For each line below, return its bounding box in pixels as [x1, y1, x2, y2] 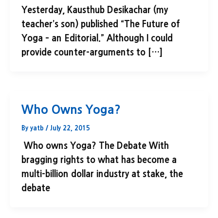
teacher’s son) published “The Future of [21, 20, 180, 29]
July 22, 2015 [50, 125, 90, 131]
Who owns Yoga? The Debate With [21, 141, 169, 150]
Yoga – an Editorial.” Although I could [21, 34, 173, 43]
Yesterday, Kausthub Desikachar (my [21, 6, 168, 15]
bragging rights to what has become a [21, 155, 177, 164]
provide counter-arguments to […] [21, 48, 163, 57]
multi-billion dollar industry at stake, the [21, 169, 183, 179]
